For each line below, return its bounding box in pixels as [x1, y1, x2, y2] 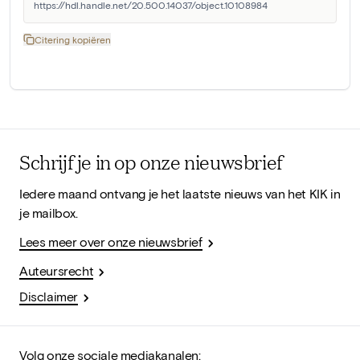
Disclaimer [19, 288, 78, 304]
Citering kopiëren [35, 33, 111, 45]
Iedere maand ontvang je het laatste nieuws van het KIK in [19, 185, 341, 201]
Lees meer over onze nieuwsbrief [19, 233, 202, 249]
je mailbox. [19, 204, 78, 220]
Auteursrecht [19, 262, 94, 278]
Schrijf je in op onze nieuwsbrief [19, 147, 283, 175]
